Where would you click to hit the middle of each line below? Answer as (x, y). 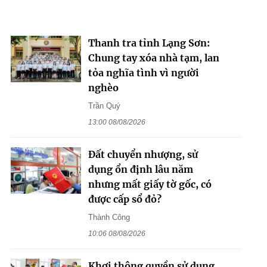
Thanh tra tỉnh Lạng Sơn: (149, 43)
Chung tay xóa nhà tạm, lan (153, 58)
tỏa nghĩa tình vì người (143, 72)
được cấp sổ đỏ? (125, 199)
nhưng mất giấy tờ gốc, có (150, 184)
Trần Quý (104, 105)
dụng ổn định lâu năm (140, 169)
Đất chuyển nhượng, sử (143, 154)
